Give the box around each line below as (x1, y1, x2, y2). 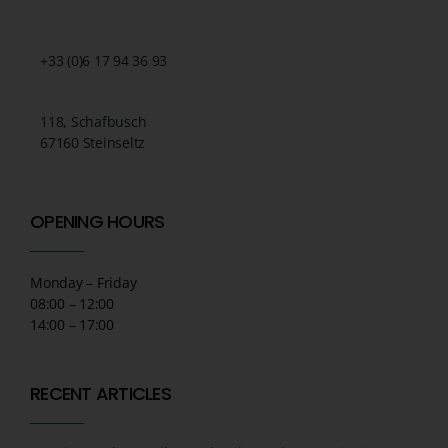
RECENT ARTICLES (30, 380, 171, 406)
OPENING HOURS (30, 208, 165, 234)
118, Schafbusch (40, 111, 147, 131)
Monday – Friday (30, 272, 137, 292)
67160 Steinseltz (40, 132, 146, 152)
